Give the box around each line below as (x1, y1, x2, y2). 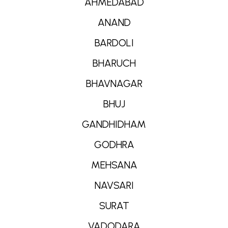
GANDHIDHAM (82, 118, 146, 130)
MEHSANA (91, 159, 137, 171)
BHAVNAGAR (85, 77, 142, 90)
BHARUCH (92, 57, 136, 69)
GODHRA (94, 138, 134, 151)
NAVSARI (94, 179, 134, 191)
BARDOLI (94, 37, 134, 49)
